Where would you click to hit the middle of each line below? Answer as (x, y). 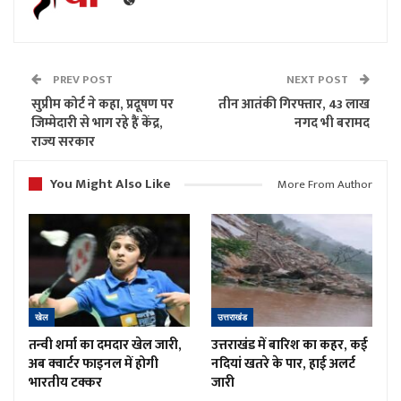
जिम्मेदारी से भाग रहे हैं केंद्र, (97, 124)
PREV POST (81, 80)
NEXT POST (319, 80)
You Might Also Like (111, 184)
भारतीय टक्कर (65, 383)
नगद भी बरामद (332, 124)
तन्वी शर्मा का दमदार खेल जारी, (105, 346)
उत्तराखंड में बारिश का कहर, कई (290, 346)
